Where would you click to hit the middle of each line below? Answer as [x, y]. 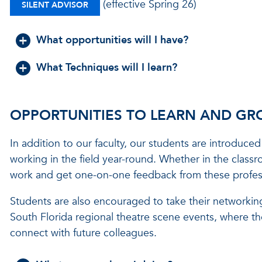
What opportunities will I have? [112, 40]
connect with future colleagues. [83, 233]
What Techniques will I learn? [106, 68]
